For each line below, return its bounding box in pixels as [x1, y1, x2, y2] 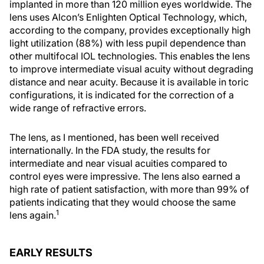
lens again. [9, 209, 56, 221]
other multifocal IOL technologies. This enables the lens [9, 49, 250, 62]
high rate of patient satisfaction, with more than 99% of [9, 183, 249, 195]
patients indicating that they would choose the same [9, 196, 236, 208]
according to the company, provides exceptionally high [9, 24, 250, 36]
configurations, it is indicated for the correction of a [9, 88, 234, 101]
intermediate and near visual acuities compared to [9, 157, 227, 169]
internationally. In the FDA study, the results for [9, 144, 210, 156]
